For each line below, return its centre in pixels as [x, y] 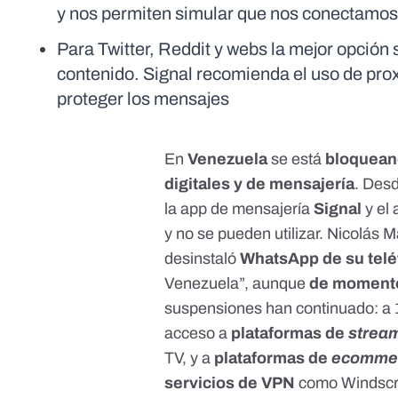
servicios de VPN [230, 383]
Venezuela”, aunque [237, 284]
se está [298, 159]
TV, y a [188, 358]
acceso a [196, 334]
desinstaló [203, 259]
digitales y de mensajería [260, 184]
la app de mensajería [239, 209]
